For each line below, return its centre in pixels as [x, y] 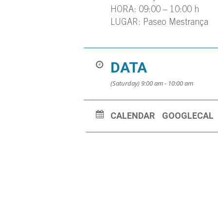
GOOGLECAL [188, 116]
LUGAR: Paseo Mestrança [159, 23]
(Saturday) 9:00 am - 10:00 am [152, 83]
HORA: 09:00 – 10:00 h [155, 10]
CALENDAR [133, 116]
